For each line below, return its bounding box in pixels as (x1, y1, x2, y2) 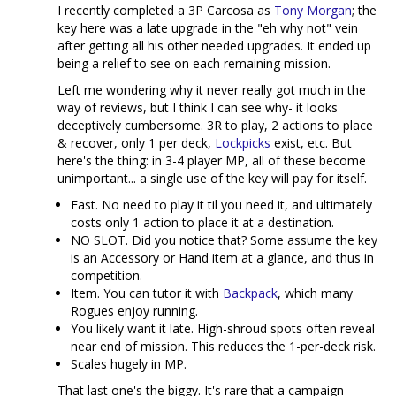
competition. (71, 267, 142, 284)
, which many (278, 285, 353, 301)
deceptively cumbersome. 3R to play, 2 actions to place (57, 117, 373, 133)
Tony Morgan (274, 2, 352, 19)
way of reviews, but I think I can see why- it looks (57, 99, 338, 116)
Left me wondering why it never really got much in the (57, 81, 366, 98)
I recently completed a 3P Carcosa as (57, 2, 274, 19)
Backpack (223, 285, 278, 301)
